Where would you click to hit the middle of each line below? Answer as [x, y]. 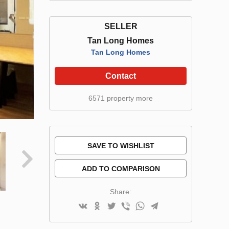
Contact [121, 76]
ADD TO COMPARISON [121, 169]
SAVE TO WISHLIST [121, 146]
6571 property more [121, 98]
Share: [121, 192]
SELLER [121, 26]
